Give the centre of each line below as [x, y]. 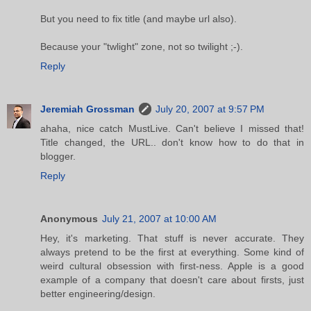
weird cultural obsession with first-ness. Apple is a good [172, 266]
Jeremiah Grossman [87, 109]
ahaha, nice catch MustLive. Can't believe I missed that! [172, 128]
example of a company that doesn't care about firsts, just [172, 279]
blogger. [58, 156]
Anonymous [69, 218]
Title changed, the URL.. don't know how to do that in [172, 142]
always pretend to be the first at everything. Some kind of [172, 252]
